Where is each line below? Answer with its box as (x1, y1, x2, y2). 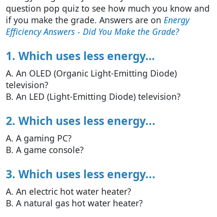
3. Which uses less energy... (6, 167, 155, 182)
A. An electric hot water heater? (6, 186, 131, 198)
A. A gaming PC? (6, 132, 72, 144)
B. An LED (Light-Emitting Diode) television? (6, 91, 181, 103)
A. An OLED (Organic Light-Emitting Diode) (6, 67, 177, 79)
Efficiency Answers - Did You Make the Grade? (6, 26, 179, 38)
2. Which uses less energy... (6, 113, 155, 129)
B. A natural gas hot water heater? (6, 197, 143, 209)
